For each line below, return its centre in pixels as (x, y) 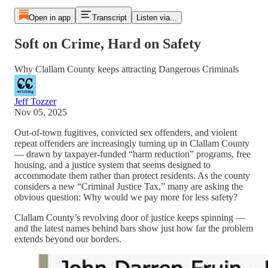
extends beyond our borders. (68, 239)
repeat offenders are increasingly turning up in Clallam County (132, 143)
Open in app (49, 18)
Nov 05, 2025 (41, 112)
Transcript (109, 18)
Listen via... (156, 18)
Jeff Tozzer (35, 101)
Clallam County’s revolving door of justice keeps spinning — (130, 217)
